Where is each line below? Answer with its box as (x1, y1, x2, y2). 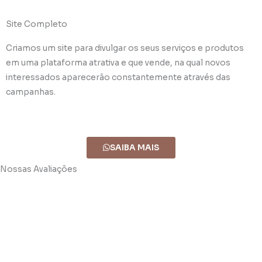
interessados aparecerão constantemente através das (6, 72, 230, 82)
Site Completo (6, 19, 67, 29)
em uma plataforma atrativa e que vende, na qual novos (6, 57, 230, 68)
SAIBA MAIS (110, 142, 159, 153)
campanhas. (6, 87, 56, 97)
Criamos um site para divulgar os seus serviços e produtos (6, 43, 244, 53)
